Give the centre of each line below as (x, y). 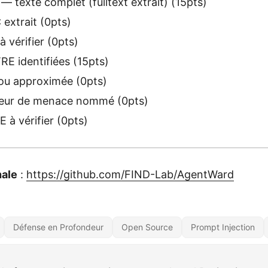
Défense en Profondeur (58, 227)
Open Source (147, 227)
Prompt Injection (223, 227)
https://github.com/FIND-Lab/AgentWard (130, 175)
